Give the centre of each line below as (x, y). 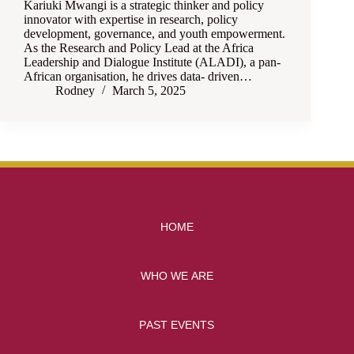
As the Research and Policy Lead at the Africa (139, 48)
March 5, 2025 (149, 91)
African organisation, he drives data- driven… (138, 77)
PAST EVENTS (177, 324)
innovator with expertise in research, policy (131, 20)
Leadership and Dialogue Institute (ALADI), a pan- (152, 62)
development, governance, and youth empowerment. (154, 34)
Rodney (75, 91)
